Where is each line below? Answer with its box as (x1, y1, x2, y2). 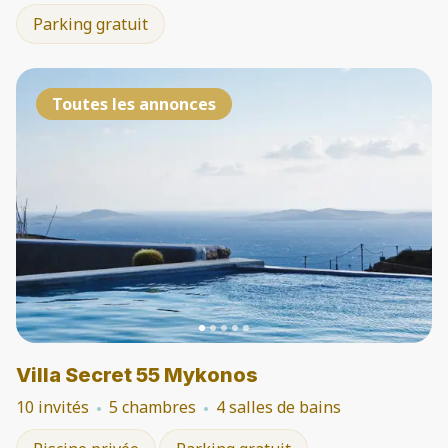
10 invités (16, 396, 89, 418)
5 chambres (109, 396, 196, 418)
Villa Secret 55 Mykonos (16, 363, 258, 387)
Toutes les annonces (52, 93, 216, 115)
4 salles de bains (216, 396, 341, 418)
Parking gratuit (33, 13, 148, 35)
